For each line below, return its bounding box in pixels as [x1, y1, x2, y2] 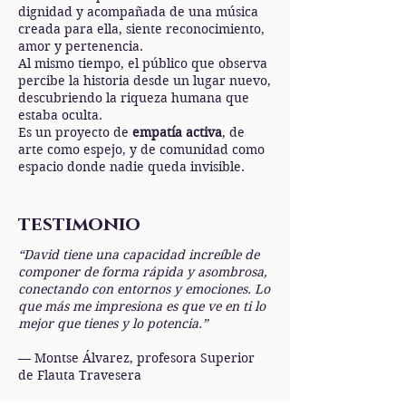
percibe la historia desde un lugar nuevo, [18, 72, 271, 89]
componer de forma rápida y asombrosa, [18, 264, 267, 280]
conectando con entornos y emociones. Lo [18, 281, 270, 297]
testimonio [18, 212, 140, 237]
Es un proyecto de [18, 124, 132, 140]
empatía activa [132, 124, 222, 140]
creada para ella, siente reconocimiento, [18, 21, 265, 37]
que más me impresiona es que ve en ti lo [18, 298, 266, 314]
